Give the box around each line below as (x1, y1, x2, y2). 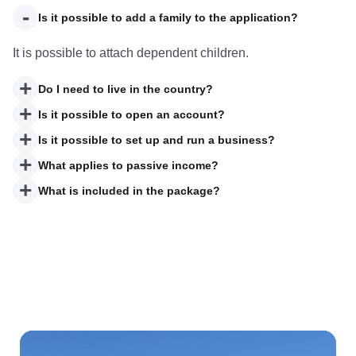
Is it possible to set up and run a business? (38, 133, 275, 146)
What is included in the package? (38, 184, 220, 197)
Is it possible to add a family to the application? (38, 10, 298, 24)
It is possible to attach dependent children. (13, 45, 249, 60)
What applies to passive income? (38, 158, 219, 172)
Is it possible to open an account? (38, 107, 225, 121)
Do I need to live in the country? (38, 82, 213, 95)
